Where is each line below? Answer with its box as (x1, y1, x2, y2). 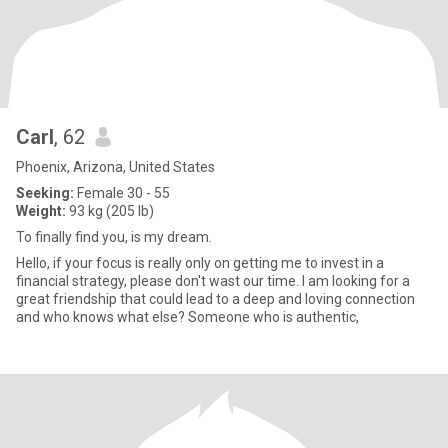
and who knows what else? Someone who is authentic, (188, 309, 359, 325)
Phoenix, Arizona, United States (16, 159, 215, 175)
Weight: (16, 203, 66, 219)
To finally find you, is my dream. (16, 229, 212, 245)
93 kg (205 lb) (66, 203, 154, 219)
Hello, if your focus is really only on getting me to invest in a (16, 255, 384, 271)
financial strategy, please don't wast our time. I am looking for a (16, 273, 302, 289)
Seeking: (16, 185, 74, 201)
